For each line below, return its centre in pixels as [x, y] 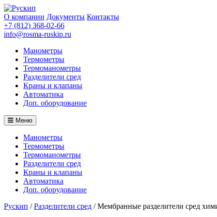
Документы [66, 17]
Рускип [16, 206]
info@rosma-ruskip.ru [38, 34]
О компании [24, 17]
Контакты [103, 17]
